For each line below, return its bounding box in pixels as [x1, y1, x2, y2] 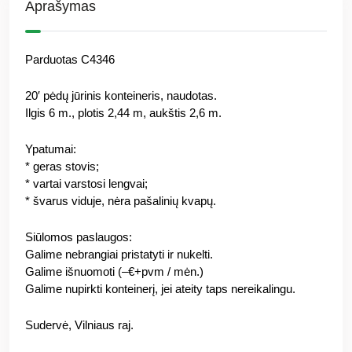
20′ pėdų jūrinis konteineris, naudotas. [25, 89, 217, 103]
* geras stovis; [25, 159, 99, 174]
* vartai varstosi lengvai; [25, 177, 148, 191]
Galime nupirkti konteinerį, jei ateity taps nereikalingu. [25, 282, 295, 296]
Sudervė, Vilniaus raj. [25, 318, 134, 332]
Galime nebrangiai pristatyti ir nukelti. [25, 247, 213, 262]
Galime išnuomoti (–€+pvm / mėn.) [25, 265, 203, 279]
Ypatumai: [25, 142, 76, 156]
